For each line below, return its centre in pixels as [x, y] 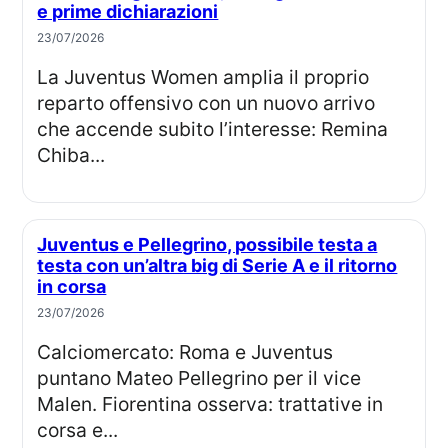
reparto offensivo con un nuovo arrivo [206, 103]
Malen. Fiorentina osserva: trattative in [210, 403]
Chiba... [71, 155]
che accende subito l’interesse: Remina [213, 129]
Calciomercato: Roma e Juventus [44, 351]
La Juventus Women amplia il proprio [43, 77]
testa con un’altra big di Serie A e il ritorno [217, 265]
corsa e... [78, 429]
